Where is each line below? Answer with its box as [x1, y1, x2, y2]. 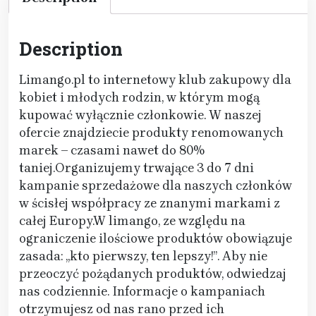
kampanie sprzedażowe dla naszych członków [19, 178, 292, 194]
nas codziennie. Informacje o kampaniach [19, 284, 265, 300]
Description [19, 37, 123, 61]
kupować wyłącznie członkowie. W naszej [19, 107, 262, 123]
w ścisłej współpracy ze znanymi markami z [19, 195, 280, 212]
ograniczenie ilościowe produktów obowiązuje [19, 231, 292, 247]
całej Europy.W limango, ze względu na [19, 213, 245, 229]
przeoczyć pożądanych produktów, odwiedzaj [19, 266, 286, 282]
